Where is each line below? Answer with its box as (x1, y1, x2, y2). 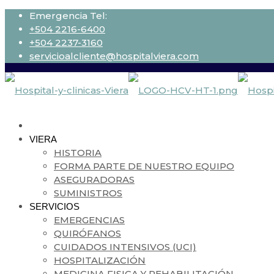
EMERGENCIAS (54, 214, 125, 226)
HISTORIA (54, 147, 102, 158)
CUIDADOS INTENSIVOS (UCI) (54, 241, 196, 253)
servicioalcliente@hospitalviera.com (29, 50, 199, 62)
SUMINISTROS (54, 187, 122, 199)
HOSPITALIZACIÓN (54, 254, 146, 266)
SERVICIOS (29, 201, 80, 212)
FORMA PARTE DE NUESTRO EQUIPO (54, 160, 234, 172)
